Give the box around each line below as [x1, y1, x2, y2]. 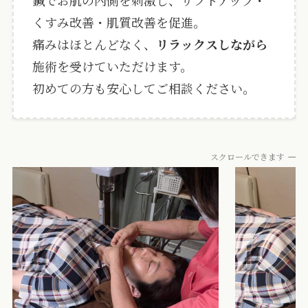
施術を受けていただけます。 [32, 57, 192, 76]
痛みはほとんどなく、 [32, 35, 156, 54]
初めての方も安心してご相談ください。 [32, 79, 255, 98]
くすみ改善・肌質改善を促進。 [32, 13, 206, 32]
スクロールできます [205, 151, 280, 163]
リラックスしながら [155, 35, 267, 54]
